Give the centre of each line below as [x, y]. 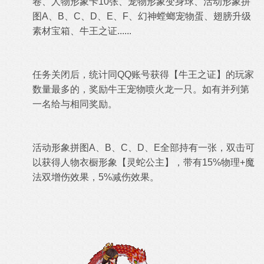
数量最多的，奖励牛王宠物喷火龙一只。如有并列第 [141, 90]
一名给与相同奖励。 [75, 104]
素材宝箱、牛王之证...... [82, 31]
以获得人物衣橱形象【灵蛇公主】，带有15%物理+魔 [143, 163]
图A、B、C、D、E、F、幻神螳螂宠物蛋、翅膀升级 [142, 16]
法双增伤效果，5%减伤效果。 [96, 177]
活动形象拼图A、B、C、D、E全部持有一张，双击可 [143, 148]
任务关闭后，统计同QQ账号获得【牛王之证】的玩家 [143, 75]
